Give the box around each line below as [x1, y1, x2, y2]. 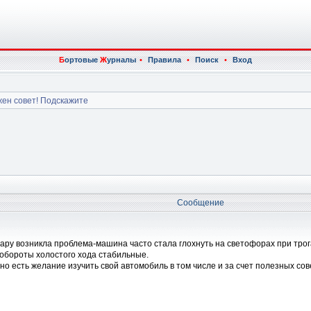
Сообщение [177, 198, 224, 208]
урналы [107, 56, 136, 64]
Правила [148, 56, 181, 64]
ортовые [65, 56, 100, 64]
